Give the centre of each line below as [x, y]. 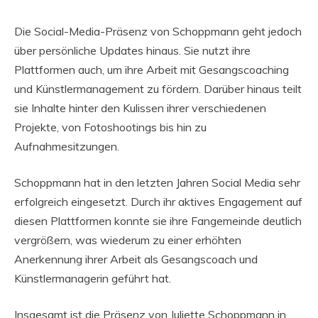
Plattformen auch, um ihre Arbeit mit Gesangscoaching [152, 70]
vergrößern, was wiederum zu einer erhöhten [128, 240]
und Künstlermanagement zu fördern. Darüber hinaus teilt [158, 89]
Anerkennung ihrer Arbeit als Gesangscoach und [136, 259]
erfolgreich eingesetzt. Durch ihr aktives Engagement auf [158, 202]
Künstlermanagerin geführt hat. [93, 279]
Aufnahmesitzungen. [67, 147]
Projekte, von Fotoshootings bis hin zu [110, 127]
